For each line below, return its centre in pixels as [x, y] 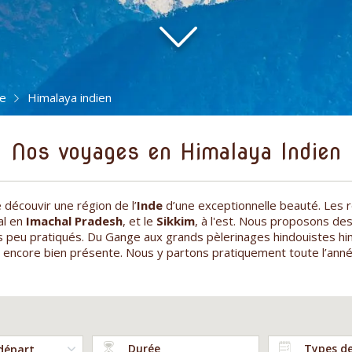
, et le [139, 220]
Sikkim [176, 220]
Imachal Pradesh [74, 220]
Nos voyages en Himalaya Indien [176, 151]
